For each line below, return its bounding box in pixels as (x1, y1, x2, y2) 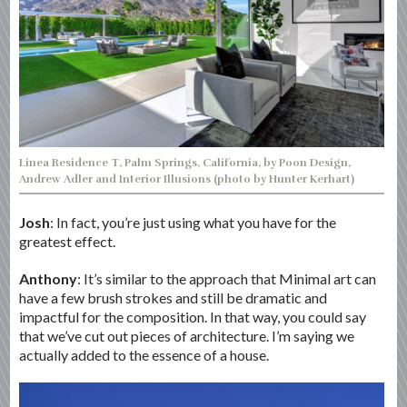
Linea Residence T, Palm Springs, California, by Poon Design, (19, 156, 352, 170)
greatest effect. (19, 233, 116, 251)
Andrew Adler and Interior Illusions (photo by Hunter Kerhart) (19, 173, 355, 186)
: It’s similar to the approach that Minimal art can (77, 270, 377, 288)
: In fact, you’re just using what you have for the (50, 213, 337, 232)
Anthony (19, 270, 78, 288)
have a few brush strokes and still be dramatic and (19, 289, 328, 307)
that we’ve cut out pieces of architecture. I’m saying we (19, 327, 355, 345)
